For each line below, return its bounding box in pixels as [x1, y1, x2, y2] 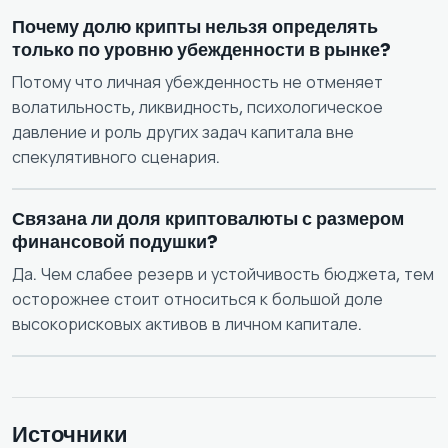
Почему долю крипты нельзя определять [12, 15, 378, 38]
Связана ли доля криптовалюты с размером [12, 207, 404, 230]
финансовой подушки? [12, 230, 218, 253]
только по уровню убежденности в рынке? [12, 38, 391, 61]
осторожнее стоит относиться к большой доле [12, 288, 383, 310]
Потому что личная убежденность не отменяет [12, 71, 383, 93]
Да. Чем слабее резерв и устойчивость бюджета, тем [12, 263, 434, 285]
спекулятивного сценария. [12, 146, 220, 168]
